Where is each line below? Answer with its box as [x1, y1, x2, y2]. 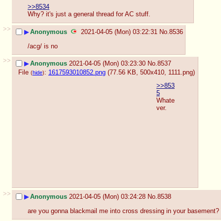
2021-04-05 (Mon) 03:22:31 [81, 28, 157, 36]
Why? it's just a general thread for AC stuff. [28, 10, 150, 18]
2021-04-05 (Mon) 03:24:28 [69, 193, 146, 201]
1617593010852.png [48, 68, 106, 76]
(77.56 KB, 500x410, [108, 68, 168, 76]
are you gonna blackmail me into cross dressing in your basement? [28, 207, 219, 215]
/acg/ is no [28, 42, 58, 50]
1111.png [168, 68, 193, 76]
